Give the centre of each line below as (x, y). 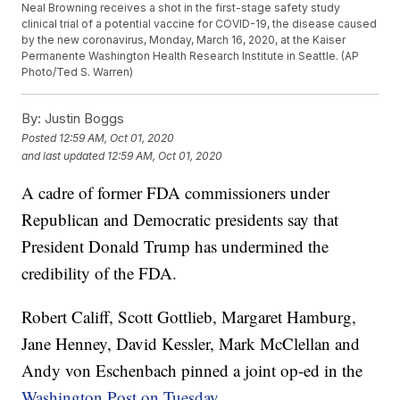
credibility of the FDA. (100, 273)
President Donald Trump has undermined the (175, 246)
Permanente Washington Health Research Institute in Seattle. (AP (191, 56)
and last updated (63, 155)
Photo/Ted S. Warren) (78, 72)
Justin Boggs (83, 119)
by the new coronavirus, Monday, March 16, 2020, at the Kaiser (184, 40)
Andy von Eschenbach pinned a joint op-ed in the (192, 371)
